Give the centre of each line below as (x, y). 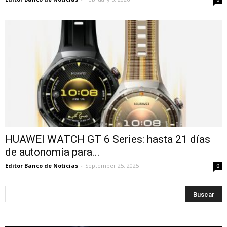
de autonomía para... (52, 152)
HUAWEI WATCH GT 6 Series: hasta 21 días (108, 140)
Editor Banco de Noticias (42, 166)
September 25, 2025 (112, 166)
